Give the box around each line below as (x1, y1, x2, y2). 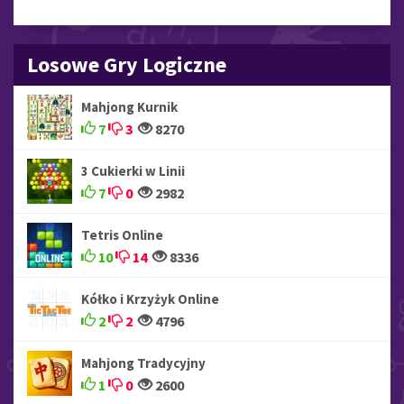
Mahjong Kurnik (81, 98, 178, 116)
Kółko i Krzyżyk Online (81, 290, 219, 308)
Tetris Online (81, 226, 163, 244)
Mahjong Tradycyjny (81, 354, 206, 372)
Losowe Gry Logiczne (27, 50, 226, 79)
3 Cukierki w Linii (81, 162, 185, 180)
